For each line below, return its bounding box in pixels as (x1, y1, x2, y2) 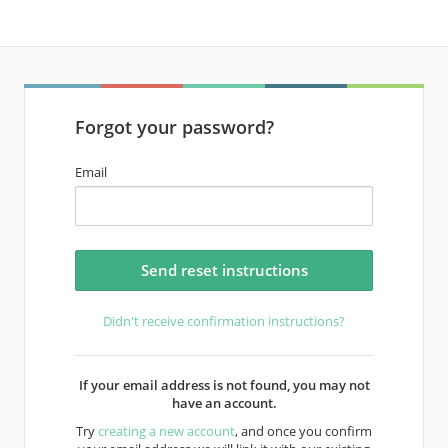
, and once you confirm (235, 422, 372, 440)
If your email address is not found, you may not (78, 376, 370, 394)
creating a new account (98, 422, 235, 440)
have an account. (171, 394, 277, 412)
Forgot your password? (75, 115, 274, 139)
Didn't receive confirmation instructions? (103, 312, 345, 330)
